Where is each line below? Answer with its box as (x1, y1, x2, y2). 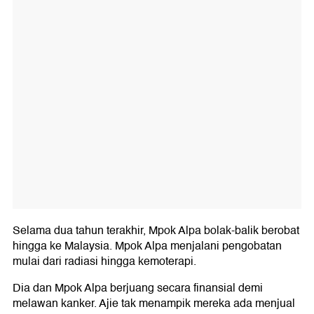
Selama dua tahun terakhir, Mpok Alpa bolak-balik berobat (13, 221, 299, 240)
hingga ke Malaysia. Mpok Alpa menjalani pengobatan (13, 236, 282, 255)
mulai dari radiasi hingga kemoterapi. (13, 252, 196, 271)
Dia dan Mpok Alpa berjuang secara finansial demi (13, 278, 263, 297)
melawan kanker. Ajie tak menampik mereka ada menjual (13, 294, 295, 313)
